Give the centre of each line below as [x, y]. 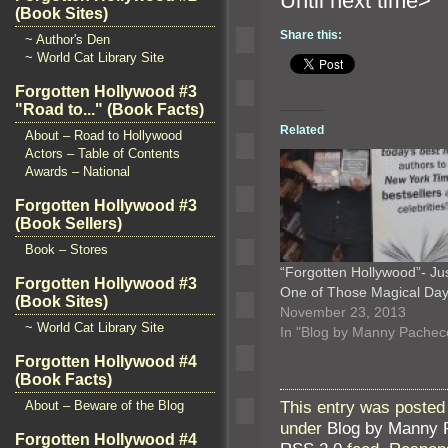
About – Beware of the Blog [104, 405]
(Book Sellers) [68, 223]
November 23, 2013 [343, 312]
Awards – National [77, 171]
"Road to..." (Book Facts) [109, 109]
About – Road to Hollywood [103, 135]
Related [302, 130]
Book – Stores [66, 249]
